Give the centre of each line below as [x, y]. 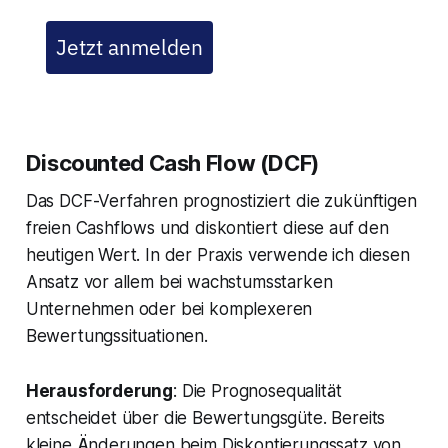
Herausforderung [99, 391]
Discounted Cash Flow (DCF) [172, 163]
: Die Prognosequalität [257, 391]
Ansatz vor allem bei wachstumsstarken [179, 282]
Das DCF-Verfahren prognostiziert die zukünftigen [221, 201]
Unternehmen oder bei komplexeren [169, 309]
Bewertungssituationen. [116, 336]
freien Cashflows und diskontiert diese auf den [207, 228]
